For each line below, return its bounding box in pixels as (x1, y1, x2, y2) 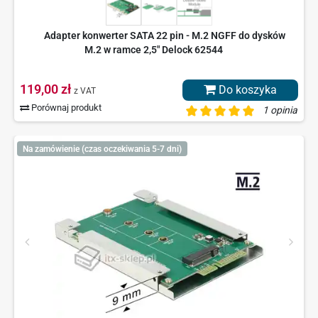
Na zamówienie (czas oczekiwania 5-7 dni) (22, 143, 182, 154)
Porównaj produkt (29, 102, 102, 114)
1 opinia (263, 104, 297, 116)
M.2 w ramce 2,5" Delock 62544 (84, 44, 223, 56)
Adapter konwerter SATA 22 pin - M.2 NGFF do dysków (43, 30, 285, 42)
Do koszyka (216, 83, 277, 97)
